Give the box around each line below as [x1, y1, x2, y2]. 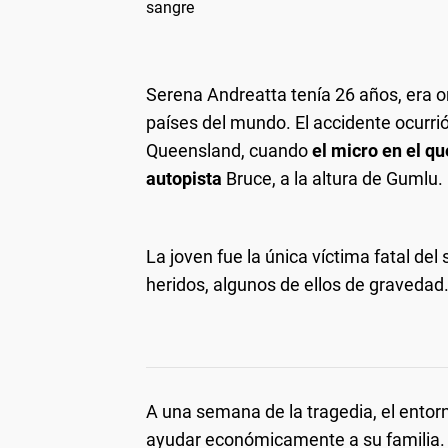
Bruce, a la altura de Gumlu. [222, 167, 443, 189]
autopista [146, 167, 222, 189]
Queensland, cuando [146, 139, 308, 161]
